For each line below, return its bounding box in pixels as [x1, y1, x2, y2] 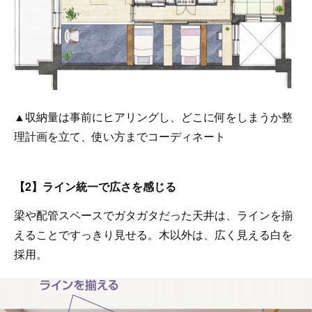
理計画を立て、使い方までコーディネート [14, 127, 226, 144]
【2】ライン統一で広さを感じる [14, 178, 176, 194]
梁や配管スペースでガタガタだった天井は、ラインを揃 [14, 206, 292, 223]
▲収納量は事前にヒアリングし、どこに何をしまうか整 [14, 108, 292, 125]
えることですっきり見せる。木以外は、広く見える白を [14, 226, 292, 242]
